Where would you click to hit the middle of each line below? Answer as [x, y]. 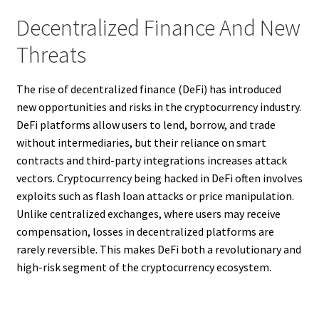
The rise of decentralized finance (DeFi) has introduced [148, 89]
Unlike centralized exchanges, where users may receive [148, 214]
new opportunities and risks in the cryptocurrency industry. [158, 107]
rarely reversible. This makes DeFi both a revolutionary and [158, 250]
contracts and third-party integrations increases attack [151, 161]
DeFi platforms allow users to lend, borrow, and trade [146, 125]
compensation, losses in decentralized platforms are [145, 232]
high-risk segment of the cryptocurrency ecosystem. [143, 267]
